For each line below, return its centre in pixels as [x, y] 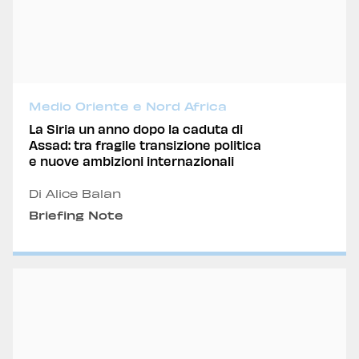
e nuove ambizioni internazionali [131, 161]
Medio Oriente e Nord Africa [128, 106]
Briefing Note [76, 215]
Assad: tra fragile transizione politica [145, 145]
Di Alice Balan [75, 194]
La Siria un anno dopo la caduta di [136, 129]
